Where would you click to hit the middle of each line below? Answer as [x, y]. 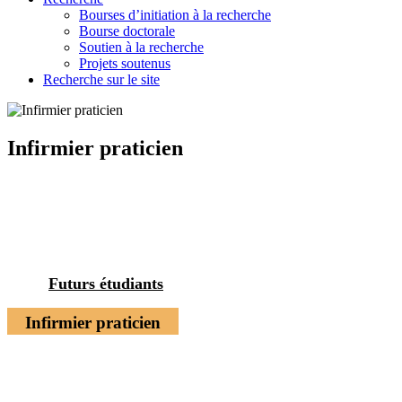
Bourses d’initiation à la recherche [175, 15]
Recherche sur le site [101, 79]
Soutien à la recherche [141, 47]
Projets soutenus [125, 63]
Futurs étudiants [106, 283]
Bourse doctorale [127, 31]
